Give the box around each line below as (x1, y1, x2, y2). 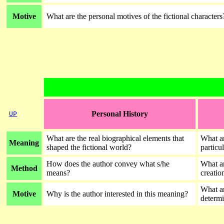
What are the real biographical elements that (46, 134, 184, 142)
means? (46, 168, 70, 177)
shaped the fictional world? (46, 143, 131, 151)
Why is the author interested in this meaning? (46, 189, 190, 198)
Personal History (91, 109, 148, 118)
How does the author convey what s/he (46, 159, 169, 168)
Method (10, 164, 37, 172)
